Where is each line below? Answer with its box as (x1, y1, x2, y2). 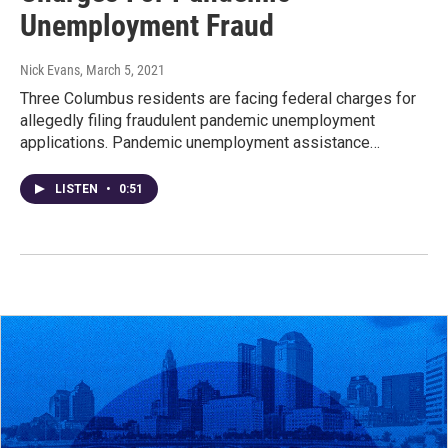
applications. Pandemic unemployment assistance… (20, 133, 380, 153)
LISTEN (55, 182, 101, 197)
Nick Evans (20, 62, 80, 79)
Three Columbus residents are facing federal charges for (20, 89, 416, 109)
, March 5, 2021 (80, 62, 165, 79)
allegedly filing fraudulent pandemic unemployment (20, 111, 375, 131)
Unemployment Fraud (20, 8, 274, 44)
